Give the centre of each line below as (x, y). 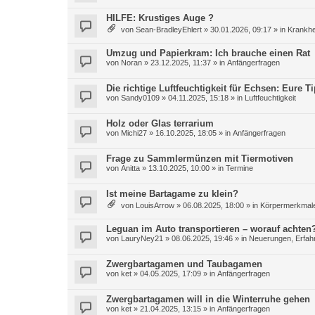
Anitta (130, 168)
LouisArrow (155, 205)
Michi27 (134, 133)
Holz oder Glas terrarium (160, 123)
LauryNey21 (142, 238)
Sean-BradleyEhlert (169, 30)
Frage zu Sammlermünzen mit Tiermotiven (200, 159)
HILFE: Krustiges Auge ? (160, 18)
